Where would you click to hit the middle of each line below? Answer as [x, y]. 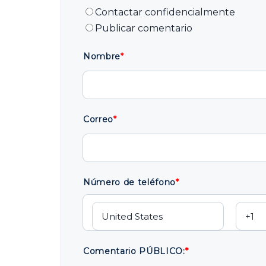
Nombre [102, 56]
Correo [98, 119]
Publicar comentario [144, 28]
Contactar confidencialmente [165, 12]
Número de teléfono [129, 182]
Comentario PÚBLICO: [134, 251]
